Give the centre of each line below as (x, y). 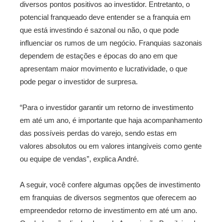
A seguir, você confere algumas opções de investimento (110, 185)
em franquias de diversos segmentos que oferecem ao (108, 197)
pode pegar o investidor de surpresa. (79, 82)
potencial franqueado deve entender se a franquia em (105, 17)
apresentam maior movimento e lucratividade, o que (104, 69)
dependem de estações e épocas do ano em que (99, 56)
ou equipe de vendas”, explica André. (79, 159)
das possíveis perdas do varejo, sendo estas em (98, 133)
